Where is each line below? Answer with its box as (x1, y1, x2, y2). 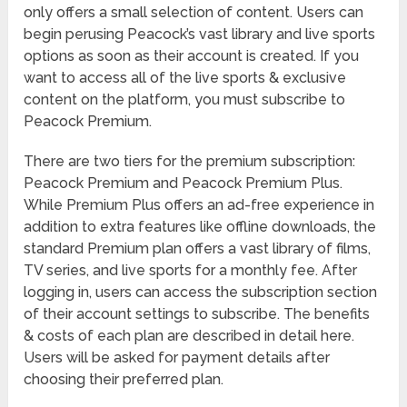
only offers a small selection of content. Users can (24, 4, 364, 22)
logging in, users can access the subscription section (24, 283, 378, 302)
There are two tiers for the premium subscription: (24, 153, 356, 171)
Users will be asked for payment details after (24, 349, 331, 367)
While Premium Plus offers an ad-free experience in (24, 196, 375, 214)
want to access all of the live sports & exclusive (24, 69, 347, 87)
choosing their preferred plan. (24, 371, 224, 389)
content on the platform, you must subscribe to (24, 91, 346, 109)
